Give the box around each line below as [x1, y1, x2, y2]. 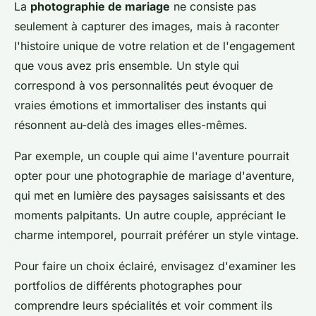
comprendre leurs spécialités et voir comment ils [14, 298, 272, 312]
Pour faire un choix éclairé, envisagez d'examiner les [14, 258, 296, 273]
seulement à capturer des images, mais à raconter [14, 18, 279, 33]
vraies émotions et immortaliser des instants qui [14, 97, 267, 112]
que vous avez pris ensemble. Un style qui [14, 58, 239, 73]
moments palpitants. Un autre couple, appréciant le [14, 207, 286, 222]
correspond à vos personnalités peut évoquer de [14, 78, 273, 92]
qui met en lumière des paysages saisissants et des [14, 188, 285, 202]
